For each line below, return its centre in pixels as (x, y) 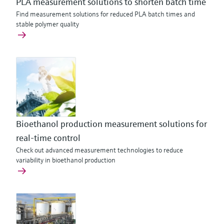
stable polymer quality (47, 24)
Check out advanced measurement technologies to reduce (99, 150)
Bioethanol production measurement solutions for (111, 124)
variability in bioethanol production (66, 160)
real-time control (48, 138)
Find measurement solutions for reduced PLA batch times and (105, 14)
